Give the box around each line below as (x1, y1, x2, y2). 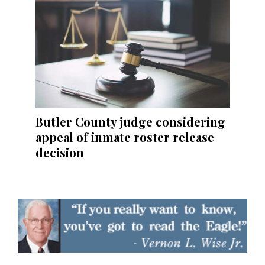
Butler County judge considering (35, 114, 225, 130)
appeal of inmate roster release (35, 129, 214, 146)
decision (35, 144, 84, 161)
